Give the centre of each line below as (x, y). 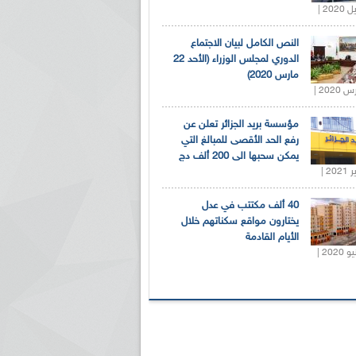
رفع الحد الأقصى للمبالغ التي (240, 141)
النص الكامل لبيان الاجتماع (245, 44)
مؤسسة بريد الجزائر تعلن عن (241, 125)
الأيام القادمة (272, 238)
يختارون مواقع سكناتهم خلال (240, 222)
